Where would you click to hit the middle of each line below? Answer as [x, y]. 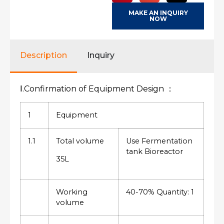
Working [72, 192]
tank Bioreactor [154, 152]
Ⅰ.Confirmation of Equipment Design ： [97, 89]
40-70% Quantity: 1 [160, 192]
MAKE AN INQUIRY [158, 13]
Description [43, 55]
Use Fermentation [159, 141]
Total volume [80, 141]
